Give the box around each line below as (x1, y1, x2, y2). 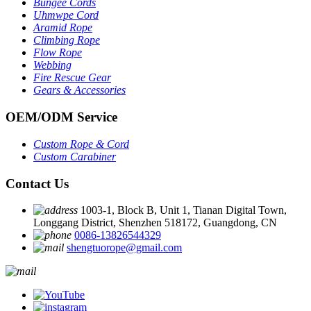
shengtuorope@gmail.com (67, 242, 182, 254)
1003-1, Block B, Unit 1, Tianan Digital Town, (81, 204, 287, 217)
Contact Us (6, 176, 69, 191)
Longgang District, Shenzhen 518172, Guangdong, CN (33, 217, 277, 229)
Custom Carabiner (33, 150, 116, 162)
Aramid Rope (33, 22, 92, 34)
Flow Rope (33, 47, 82, 59)
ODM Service (41, 110, 117, 125)
